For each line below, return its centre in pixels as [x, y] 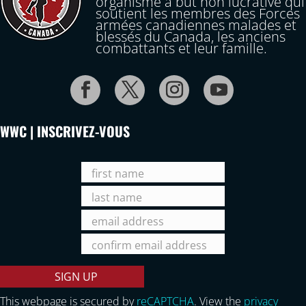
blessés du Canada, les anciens [191, 37]
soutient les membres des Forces [198, 14]
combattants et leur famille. [181, 48]
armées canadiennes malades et [196, 25]
